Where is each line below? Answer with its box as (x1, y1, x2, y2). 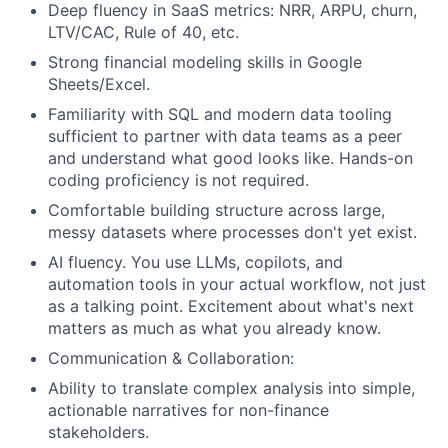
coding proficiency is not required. (48, 170, 309, 191)
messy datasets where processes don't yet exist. (48, 222, 417, 243)
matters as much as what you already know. (48, 318, 381, 339)
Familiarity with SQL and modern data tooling (48, 104, 392, 125)
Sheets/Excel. (48, 74, 150, 95)
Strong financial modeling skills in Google (48, 52, 362, 73)
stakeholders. (48, 422, 149, 443)
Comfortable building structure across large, (48, 200, 385, 221)
